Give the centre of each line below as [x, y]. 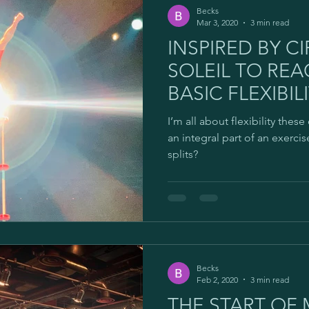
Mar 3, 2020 [217, 22]
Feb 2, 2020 [217, 279]
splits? [183, 154]
